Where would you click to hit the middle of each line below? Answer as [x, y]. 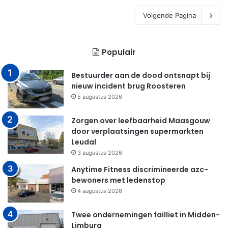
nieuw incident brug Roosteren [129, 86]
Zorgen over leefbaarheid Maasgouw [141, 121]
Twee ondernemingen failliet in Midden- [146, 215]
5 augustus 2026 [100, 97]
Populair [119, 52]
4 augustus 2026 [100, 191]
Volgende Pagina [169, 16]
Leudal [84, 142]
